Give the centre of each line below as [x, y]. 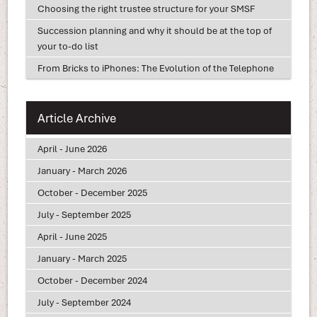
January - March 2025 [82, 259]
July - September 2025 [84, 215]
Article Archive [76, 117]
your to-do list [68, 46]
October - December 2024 [92, 281]
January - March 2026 [82, 171]
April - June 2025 [72, 237]
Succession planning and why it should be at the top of [154, 30]
